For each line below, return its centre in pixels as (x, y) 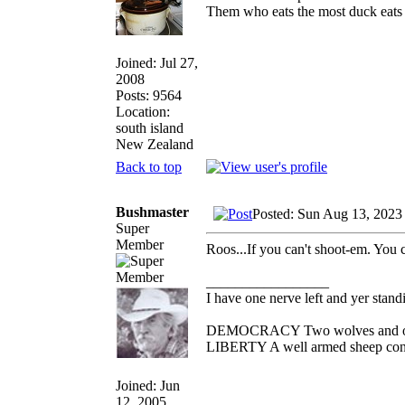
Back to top (149, 166)
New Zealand (155, 144)
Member (140, 244)
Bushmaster (152, 212)
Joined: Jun (148, 385)
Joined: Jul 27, (157, 62)
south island (150, 127)
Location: (143, 111)
